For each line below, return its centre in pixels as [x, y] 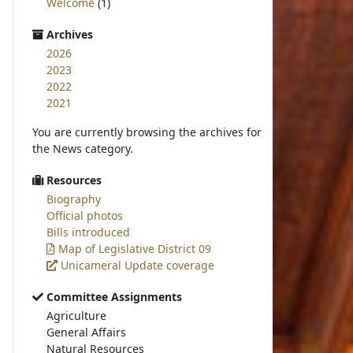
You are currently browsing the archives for [147, 132]
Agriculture [77, 316]
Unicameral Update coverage [136, 265]
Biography [74, 199]
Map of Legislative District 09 [134, 249]
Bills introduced [89, 232]
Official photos [85, 216]
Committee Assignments [113, 297]
